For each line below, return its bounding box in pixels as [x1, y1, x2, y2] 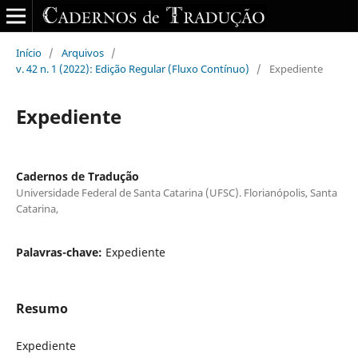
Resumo [15, 299, 68, 317]
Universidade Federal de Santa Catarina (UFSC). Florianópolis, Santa [15, 185, 337, 200]
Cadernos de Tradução [15, 168, 139, 184]
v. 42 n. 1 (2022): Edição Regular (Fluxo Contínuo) [15, 61, 249, 76]
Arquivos [61, 45, 104, 60]
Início [15, 45, 42, 60]
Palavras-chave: [15, 244, 105, 260]
